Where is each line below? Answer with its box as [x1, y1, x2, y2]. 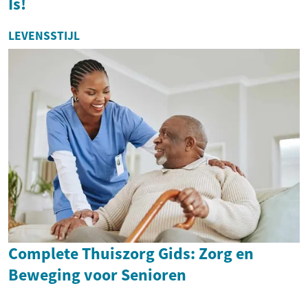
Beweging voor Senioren [8, 264, 186, 286]
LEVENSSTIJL [8, 27, 80, 43]
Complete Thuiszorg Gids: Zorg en [8, 243, 254, 265]
